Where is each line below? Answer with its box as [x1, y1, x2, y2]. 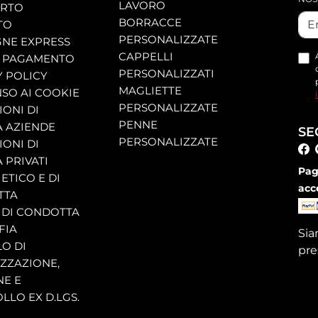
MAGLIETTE [118, 84, 182, 98]
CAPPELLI [118, 50, 173, 64]
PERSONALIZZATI [118, 67, 214, 81]
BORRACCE [118, 16, 182, 30]
